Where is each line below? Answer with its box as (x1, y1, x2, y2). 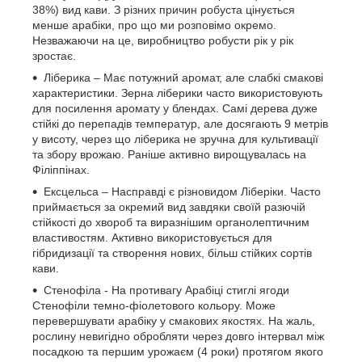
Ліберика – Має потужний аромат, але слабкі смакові (44, 71, 323, 84)
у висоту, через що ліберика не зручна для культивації (32, 133, 318, 145)
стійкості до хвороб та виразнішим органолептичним (32, 216, 309, 229)
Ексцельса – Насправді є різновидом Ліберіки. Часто (44, 185, 321, 198)
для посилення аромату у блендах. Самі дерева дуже (32, 102, 318, 115)
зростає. (32, 49, 76, 62)
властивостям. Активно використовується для (32, 231, 272, 244)
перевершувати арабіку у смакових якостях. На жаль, (32, 314, 315, 327)
